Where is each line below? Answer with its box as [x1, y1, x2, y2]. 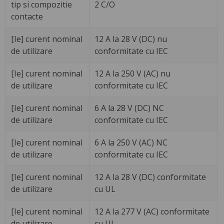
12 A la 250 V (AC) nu [94, 68, 171, 79]
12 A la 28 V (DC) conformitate [94, 171, 206, 183]
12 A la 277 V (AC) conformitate [94, 206, 210, 217]
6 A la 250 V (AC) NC [94, 137, 168, 148]
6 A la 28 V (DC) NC [94, 102, 164, 114]
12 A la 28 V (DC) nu [94, 33, 167, 45]
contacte [11, 11, 43, 22]
